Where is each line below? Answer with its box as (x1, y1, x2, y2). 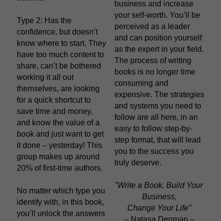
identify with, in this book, (17, 197, 104, 206)
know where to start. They (17, 38, 106, 47)
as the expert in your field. (114, 44, 204, 53)
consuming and (114, 78, 168, 87)
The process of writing (114, 56, 191, 65)
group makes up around (17, 152, 100, 161)
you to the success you (114, 147, 194, 155)
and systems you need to (114, 101, 201, 110)
